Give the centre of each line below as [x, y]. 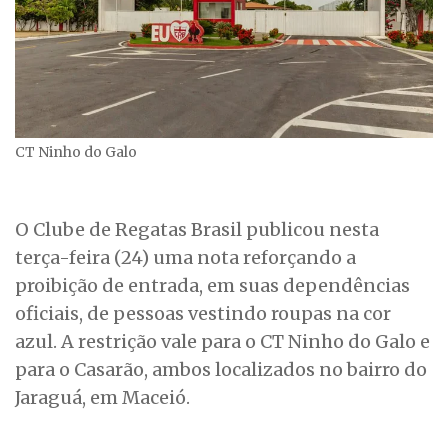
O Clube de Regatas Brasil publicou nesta [197, 230]
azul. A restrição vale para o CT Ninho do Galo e [222, 342]
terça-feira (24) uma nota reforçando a [185, 258]
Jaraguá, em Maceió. [102, 398]
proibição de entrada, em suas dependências [212, 286]
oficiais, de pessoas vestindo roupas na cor [203, 314]
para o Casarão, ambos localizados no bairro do [221, 370]
